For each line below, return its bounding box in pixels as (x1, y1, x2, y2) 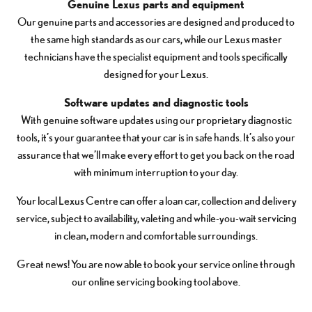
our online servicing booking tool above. (72, 274, 240, 288)
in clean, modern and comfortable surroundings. (54, 228, 258, 242)
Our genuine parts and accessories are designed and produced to (17, 15, 295, 28)
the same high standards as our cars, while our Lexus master (30, 32, 282, 45)
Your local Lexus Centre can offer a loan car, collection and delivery (15, 194, 297, 207)
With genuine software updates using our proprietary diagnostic (20, 113, 292, 126)
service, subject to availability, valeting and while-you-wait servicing (15, 211, 297, 224)
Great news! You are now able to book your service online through (17, 257, 295, 270)
